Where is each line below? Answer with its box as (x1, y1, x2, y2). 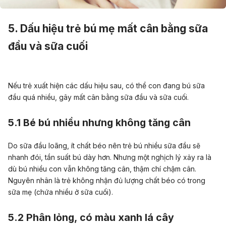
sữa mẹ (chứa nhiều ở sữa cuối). (8, 188, 113, 197)
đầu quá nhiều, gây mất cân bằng (8, 93, 121, 102)
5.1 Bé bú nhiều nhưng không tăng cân (8, 116, 191, 129)
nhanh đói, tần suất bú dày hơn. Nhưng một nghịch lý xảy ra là (8, 153, 211, 162)
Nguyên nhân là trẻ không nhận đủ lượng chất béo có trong (8, 176, 205, 185)
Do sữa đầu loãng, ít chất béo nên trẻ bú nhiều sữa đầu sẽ (8, 141, 200, 150)
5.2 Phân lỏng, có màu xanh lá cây (8, 211, 174, 223)
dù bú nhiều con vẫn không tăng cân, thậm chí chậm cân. (8, 164, 196, 174)
